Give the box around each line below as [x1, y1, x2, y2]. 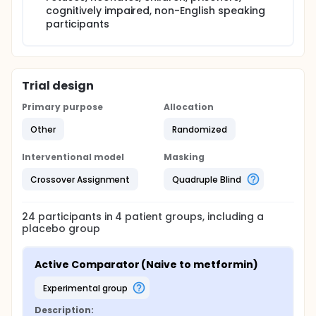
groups [162, 209, 203, 224]
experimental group [47, 281, 128, 294]
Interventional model [22, 151, 125, 163]
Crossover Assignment [30, 173, 130, 186]
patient [122, 209, 163, 224]
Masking [164, 151, 205, 163]
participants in [37, 209, 116, 224]
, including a [202, 209, 264, 224]
